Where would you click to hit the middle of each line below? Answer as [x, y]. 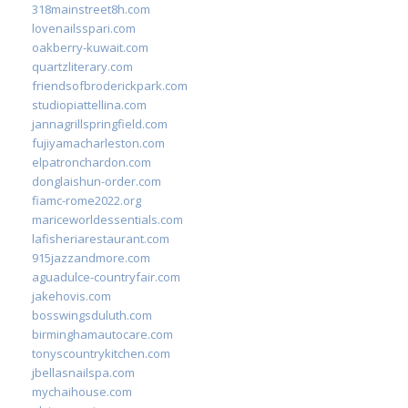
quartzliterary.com [82, 66]
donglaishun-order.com [97, 181]
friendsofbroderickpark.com [110, 85]
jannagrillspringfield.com [100, 123]
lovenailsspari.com [84, 28]
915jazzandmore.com [91, 257]
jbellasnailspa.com [83, 372]
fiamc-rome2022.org [87, 200]
